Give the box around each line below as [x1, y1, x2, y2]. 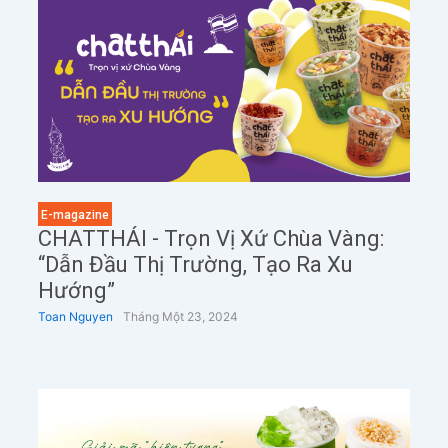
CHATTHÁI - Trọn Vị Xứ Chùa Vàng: [37, 226, 384, 252]
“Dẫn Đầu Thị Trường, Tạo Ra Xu [37, 252, 353, 278]
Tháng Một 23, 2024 [122, 309, 238, 325]
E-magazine [40, 208, 109, 223]
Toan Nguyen [37, 309, 113, 325]
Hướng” [37, 278, 115, 304]
